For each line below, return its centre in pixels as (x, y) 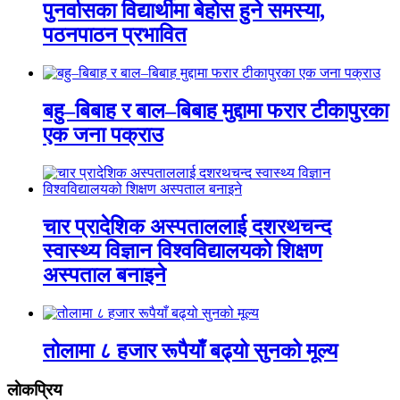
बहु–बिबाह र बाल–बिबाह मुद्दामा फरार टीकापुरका (216, 110)
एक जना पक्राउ (103, 134)
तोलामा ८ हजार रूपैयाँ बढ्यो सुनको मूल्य (190, 350)
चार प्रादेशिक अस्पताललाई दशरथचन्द (187, 226)
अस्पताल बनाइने (104, 275)
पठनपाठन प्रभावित (115, 35)
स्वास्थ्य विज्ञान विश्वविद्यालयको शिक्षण (183, 250)
